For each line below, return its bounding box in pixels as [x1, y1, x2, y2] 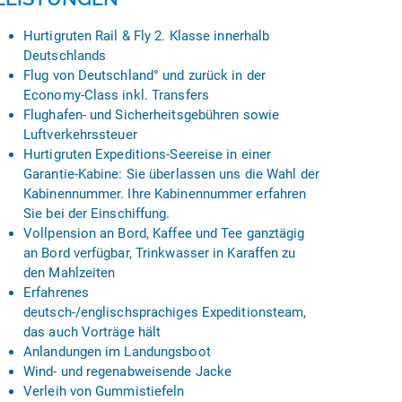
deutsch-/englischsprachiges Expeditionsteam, [23, 304, 307, 320]
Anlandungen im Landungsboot [23, 344, 211, 360]
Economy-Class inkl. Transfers [23, 87, 209, 103]
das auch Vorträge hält [23, 324, 162, 340]
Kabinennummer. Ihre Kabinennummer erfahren [23, 186, 307, 202]
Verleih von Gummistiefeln [23, 383, 185, 399]
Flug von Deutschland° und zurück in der [23, 67, 266, 83]
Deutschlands [23, 48, 107, 64]
